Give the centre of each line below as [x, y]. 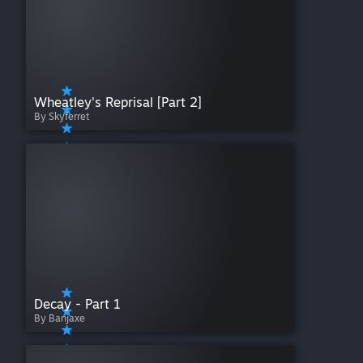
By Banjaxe [60, 318]
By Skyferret [62, 117]
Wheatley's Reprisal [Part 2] [118, 102]
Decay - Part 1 [77, 304]
